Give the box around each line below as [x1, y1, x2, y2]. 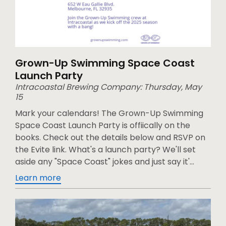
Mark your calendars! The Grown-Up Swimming [15, 107, 203, 119]
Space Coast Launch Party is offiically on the [15, 119, 190, 131]
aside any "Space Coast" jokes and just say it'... [15, 155, 194, 167]
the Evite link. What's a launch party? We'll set [15, 143, 196, 155]
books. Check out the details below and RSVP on [15, 131, 205, 143]
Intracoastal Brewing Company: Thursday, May [15, 81, 202, 93]
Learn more [15, 172, 61, 184]
